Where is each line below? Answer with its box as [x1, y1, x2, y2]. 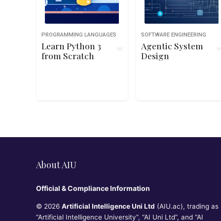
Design [141, 50, 169, 61]
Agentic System [141, 40, 203, 51]
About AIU [36, 159, 76, 171]
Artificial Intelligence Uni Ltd [61, 202, 155, 210]
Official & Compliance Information [36, 184, 150, 192]
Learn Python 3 [41, 40, 101, 51]
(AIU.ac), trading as [154, 202, 219, 210]
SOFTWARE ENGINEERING [141, 32, 206, 38]
